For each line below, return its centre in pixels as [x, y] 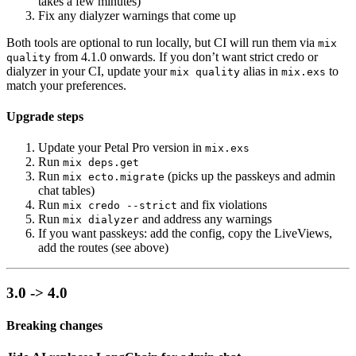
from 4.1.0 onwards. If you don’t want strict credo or [184, 56]
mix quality [205, 72]
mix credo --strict [120, 206]
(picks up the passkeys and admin [250, 176]
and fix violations [222, 205]
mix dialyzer [101, 220]
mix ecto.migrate [114, 177]
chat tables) [66, 191]
